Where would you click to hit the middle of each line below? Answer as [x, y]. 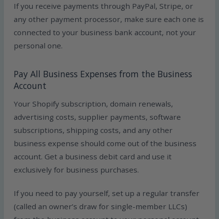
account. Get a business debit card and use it [93, 156]
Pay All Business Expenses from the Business [103, 74]
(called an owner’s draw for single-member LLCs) [101, 206]
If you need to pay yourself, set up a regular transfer [107, 193]
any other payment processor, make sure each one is [109, 19]
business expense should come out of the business [105, 143]
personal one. [38, 46]
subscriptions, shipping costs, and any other [93, 130]
